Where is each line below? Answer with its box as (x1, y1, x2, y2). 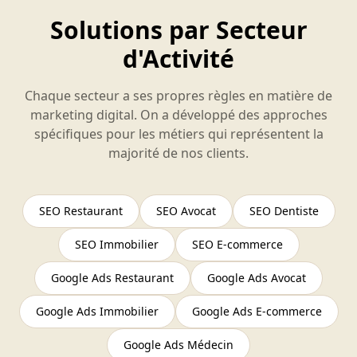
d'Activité (123, 42, 234, 75)
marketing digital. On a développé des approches (29, 106, 328, 124)
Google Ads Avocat (207, 270, 306, 285)
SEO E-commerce (191, 237, 283, 252)
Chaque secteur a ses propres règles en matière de (25, 87, 332, 104)
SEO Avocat (155, 203, 216, 218)
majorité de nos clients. (108, 144, 249, 162)
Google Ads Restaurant (51, 270, 174, 285)
